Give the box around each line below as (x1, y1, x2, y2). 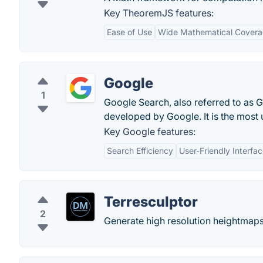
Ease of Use (107, 27, 152, 37)
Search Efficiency (107, 146, 173, 156)
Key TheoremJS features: (104, 7, 214, 19)
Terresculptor (104, 193, 198, 210)
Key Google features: (104, 126, 195, 137)
